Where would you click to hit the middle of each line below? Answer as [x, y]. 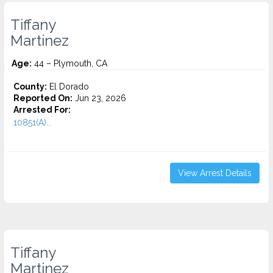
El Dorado [68, 87]
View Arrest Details [215, 173]
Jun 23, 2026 [99, 98]
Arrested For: [42, 110]
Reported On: [43, 98]
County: [30, 87]
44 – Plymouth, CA [69, 63]
